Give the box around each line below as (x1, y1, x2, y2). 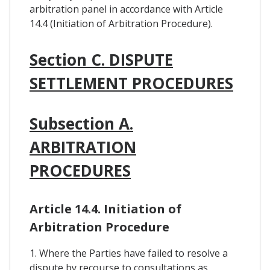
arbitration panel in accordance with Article (30, 2, 223, 16)
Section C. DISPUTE (30, 48, 173, 71)
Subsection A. (30, 112, 133, 134)
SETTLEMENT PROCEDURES (30, 72, 233, 94)
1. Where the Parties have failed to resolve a (30, 246, 228, 260)
